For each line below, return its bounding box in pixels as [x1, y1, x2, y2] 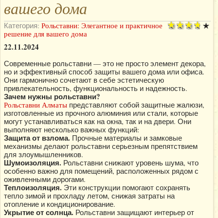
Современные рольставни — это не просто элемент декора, [4, 58, 206, 68]
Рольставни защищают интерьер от [73, 207, 194, 217]
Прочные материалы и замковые [70, 133, 182, 143]
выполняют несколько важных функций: [4, 125, 139, 134]
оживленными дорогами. [4, 174, 86, 184]
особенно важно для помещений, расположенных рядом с [4, 166, 199, 176]
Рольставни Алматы [4, 100, 67, 109]
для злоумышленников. [4, 149, 83, 159]
